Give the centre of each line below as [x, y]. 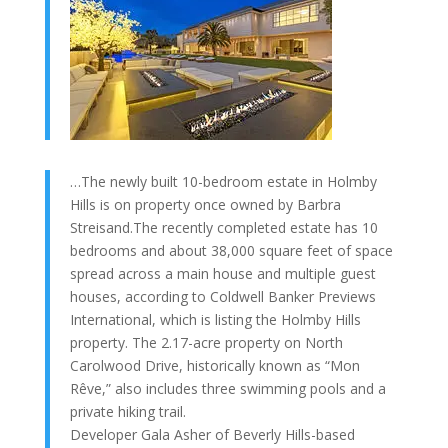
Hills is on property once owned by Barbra [205, 204]
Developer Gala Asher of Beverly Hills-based [212, 434]
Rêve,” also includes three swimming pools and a [227, 388]
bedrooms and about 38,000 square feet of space [231, 250]
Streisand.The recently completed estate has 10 [223, 227]
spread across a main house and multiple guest [222, 273]
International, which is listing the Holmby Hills [215, 319]
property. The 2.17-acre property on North [206, 342]
